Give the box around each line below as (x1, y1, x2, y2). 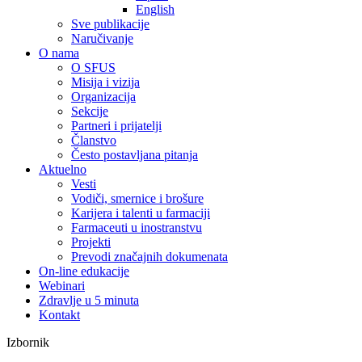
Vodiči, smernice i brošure (71, 192, 204, 205)
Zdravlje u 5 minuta (39, 293, 139, 307)
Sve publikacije (71, 17, 149, 31)
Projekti (71, 235, 111, 249)
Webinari (39, 279, 85, 293)
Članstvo (71, 133, 116, 147)
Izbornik (6, 335, 49, 349)
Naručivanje (71, 32, 133, 45)
